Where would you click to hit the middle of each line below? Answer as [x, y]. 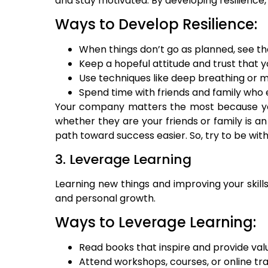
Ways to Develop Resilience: [156, 25]
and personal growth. [105, 198]
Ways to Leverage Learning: [156, 222]
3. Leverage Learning [123, 159]
